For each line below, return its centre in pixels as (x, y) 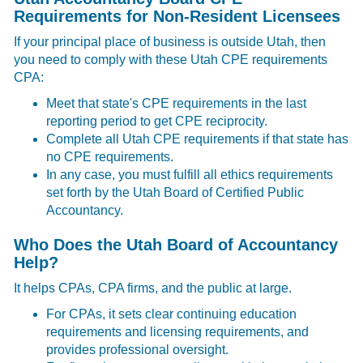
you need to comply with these (101, 59)
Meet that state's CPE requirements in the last (177, 103)
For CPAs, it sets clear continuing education (172, 314)
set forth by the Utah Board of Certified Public (175, 192)
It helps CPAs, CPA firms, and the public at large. (153, 288)
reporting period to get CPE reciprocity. (157, 121)
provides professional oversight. (138, 349)
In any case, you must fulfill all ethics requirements (190, 174)
